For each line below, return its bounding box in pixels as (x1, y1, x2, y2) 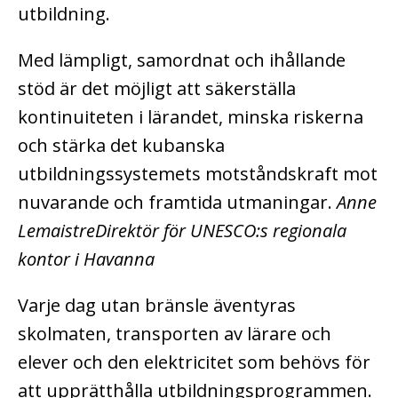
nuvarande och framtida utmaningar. (18, 190, 337, 215)
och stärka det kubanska (18, 133, 225, 158)
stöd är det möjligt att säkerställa (18, 76, 296, 101)
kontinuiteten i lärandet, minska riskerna (18, 105, 363, 130)
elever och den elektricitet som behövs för (18, 350, 370, 375)
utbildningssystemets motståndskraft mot (18, 162, 378, 187)
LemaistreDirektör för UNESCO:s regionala (18, 219, 346, 243)
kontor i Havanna (18, 247, 155, 272)
